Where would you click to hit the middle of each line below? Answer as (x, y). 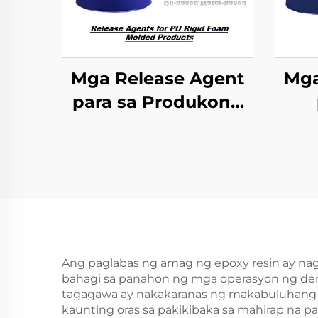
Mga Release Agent (158, 78)
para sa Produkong (158, 102)
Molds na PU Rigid (158, 125)
